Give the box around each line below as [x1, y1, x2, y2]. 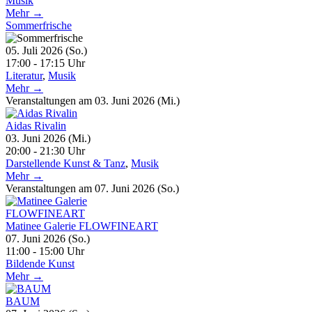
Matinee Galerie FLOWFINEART [6, 219, 158, 232]
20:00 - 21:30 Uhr [6, 144, 85, 157]
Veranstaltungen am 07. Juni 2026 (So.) [6, 182, 179, 194]
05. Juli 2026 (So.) [6, 44, 98, 56]
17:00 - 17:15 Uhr [6, 56, 85, 69]
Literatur [6, 69, 42, 81]
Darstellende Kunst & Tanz [6, 157, 125, 169]
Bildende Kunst [6, 257, 75, 270]
